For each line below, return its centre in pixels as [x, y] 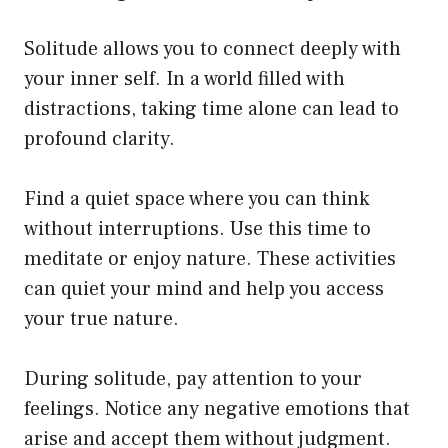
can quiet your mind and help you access [204, 289]
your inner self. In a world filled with [184, 79]
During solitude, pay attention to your [193, 379]
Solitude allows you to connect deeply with [212, 49]
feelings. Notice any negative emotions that [217, 409]
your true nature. [101, 319]
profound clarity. [99, 139]
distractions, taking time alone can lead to [211, 109]
